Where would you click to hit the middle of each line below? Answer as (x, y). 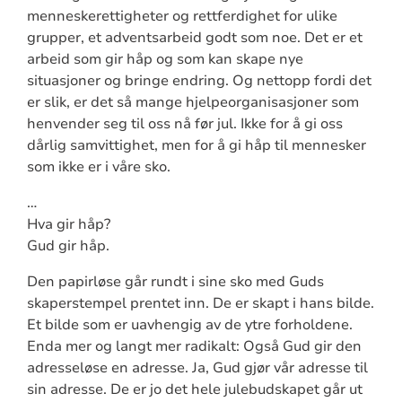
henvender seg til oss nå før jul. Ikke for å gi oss (184, 123)
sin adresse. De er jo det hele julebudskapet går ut (194, 389)
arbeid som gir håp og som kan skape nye (165, 59)
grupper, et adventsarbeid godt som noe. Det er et (194, 37)
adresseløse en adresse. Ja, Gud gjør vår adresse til (197, 367)
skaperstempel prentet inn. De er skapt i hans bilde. (200, 303)
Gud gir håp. (68, 245)
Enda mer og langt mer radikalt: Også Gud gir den (194, 346)
